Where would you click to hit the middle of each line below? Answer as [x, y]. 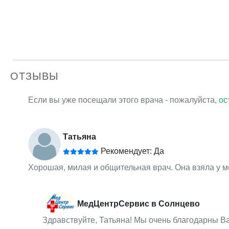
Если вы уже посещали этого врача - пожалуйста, [123, 100]
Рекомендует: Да [131, 151]
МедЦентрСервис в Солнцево [138, 204]
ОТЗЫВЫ [35, 76]
